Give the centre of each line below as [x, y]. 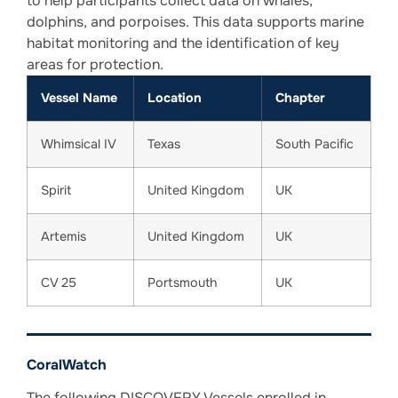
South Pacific [314, 144]
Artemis [64, 237]
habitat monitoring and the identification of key [183, 44]
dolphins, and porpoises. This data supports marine [195, 22]
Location [175, 98]
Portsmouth [183, 283]
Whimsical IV [79, 144]
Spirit [56, 191]
